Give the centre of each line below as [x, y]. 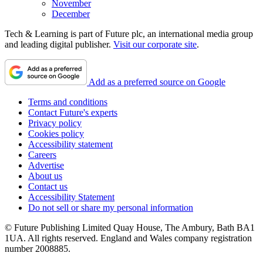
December [71, 14]
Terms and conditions [68, 102]
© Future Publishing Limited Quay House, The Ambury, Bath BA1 [130, 227]
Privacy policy [55, 123]
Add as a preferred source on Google [157, 82]
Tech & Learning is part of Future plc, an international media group [129, 33]
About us [45, 176]
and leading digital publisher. [59, 44]
